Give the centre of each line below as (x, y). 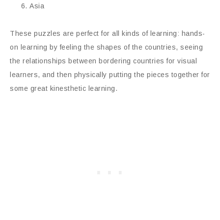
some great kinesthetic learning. (64, 88)
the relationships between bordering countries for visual (103, 61)
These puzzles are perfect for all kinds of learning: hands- (108, 33)
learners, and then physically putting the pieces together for (110, 74)
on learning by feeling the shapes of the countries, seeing (106, 47)
